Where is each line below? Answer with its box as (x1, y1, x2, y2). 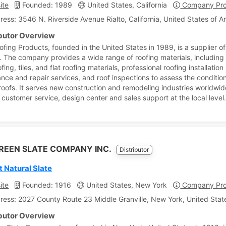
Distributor (120, 146, 149, 153)
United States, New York (84, 181, 167, 189)
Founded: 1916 (20, 181, 72, 189)
